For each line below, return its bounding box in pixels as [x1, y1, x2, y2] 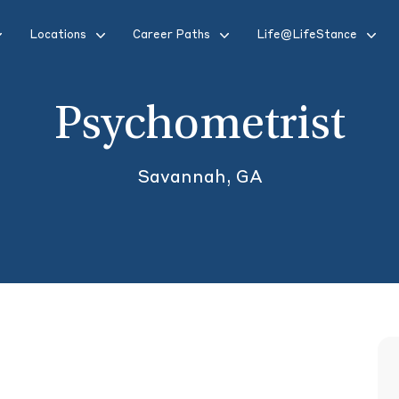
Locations [29, 29, 86, 41]
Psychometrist [53, 103, 346, 151]
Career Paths [133, 29, 210, 41]
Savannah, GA [136, 169, 263, 187]
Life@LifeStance [256, 29, 357, 41]
